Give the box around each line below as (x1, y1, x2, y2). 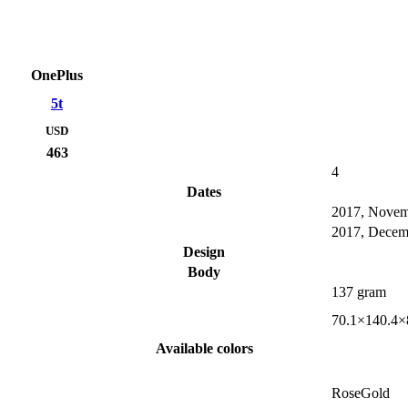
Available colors (155, 341, 253, 357)
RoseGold (331, 385, 390, 402)
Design (183, 244, 225, 260)
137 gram (331, 284, 386, 301)
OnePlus (31, 67, 83, 84)
